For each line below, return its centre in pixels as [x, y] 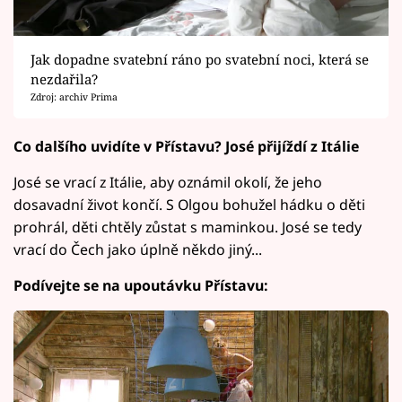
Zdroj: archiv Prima [74, 96]
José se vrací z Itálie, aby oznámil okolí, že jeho [168, 182]
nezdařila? [64, 79]
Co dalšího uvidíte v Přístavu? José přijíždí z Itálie [186, 146]
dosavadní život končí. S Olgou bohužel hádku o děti [189, 204]
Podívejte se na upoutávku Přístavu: [141, 285]
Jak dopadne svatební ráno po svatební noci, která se [199, 59]
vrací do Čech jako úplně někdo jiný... [138, 249]
